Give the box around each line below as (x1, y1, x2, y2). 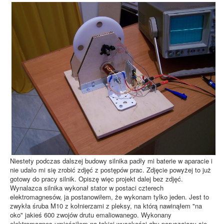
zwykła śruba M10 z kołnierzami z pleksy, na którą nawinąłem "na (10, 201, 202, 211)
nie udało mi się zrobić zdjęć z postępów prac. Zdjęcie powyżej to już (10, 165, 211, 175)
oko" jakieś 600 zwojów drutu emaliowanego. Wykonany (10, 210, 171, 220)
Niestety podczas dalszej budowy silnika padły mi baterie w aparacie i (10, 156, 212, 166)
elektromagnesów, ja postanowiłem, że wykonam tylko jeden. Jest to (10, 192, 209, 202)
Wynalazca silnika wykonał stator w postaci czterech (10, 183, 163, 193)
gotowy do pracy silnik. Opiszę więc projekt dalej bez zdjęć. (10, 174, 183, 184)
